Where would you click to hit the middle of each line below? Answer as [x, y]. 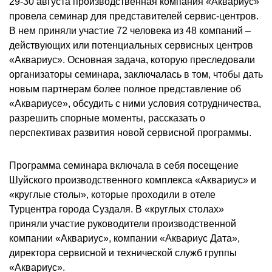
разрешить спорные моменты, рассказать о [107, 118]
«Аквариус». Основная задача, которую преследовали [132, 60]
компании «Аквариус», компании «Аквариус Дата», [124, 238]
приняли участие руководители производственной [123, 224]
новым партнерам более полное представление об [125, 89]
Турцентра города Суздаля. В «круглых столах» [117, 209]
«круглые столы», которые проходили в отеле [112, 195]
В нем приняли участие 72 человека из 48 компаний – [130, 31]
